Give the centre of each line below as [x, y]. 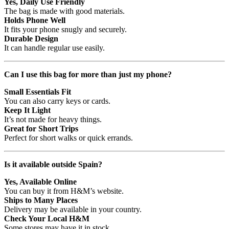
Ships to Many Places [41, 200]
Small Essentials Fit [38, 92]
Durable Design [31, 39]
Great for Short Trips [41, 129]
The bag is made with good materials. [64, 11]
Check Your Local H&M [47, 219]
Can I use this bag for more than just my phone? [88, 75]
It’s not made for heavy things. [53, 120]
